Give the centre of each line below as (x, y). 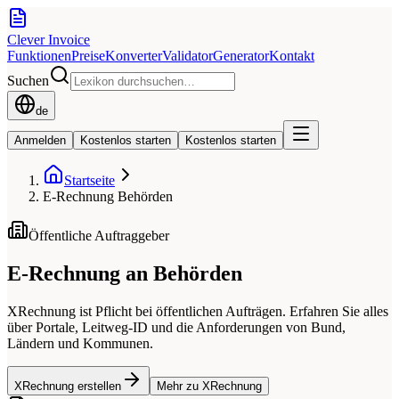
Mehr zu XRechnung (209, 386)
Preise (88, 56)
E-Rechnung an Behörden (125, 273)
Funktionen (39, 56)
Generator (241, 56)
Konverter (134, 56)
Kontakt (292, 56)
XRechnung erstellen (68, 386)
